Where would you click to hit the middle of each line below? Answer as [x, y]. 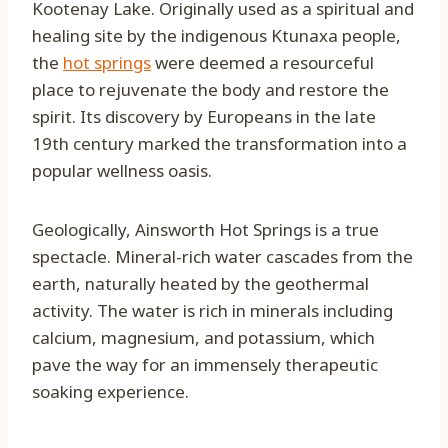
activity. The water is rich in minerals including [212, 311]
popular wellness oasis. [122, 171]
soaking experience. [110, 392]
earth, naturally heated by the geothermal [200, 284]
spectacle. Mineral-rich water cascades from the [222, 257]
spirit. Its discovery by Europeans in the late [204, 117]
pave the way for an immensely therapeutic [205, 365]
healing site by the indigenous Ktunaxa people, [216, 36]
